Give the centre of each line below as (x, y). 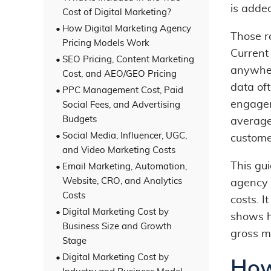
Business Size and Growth (117, 226)
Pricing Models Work (106, 43)
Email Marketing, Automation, (125, 166)
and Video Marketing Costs (119, 150)
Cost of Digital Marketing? (117, 12)
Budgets (80, 119)
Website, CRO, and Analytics (122, 181)
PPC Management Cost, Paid (123, 90)
